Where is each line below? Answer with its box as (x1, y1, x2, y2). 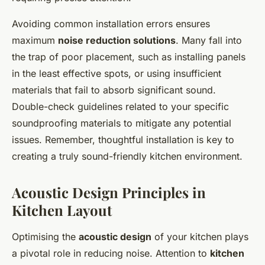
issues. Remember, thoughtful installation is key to (12, 133, 234, 146)
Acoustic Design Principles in (12, 182, 206, 202)
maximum (12, 34, 58, 46)
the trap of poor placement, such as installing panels (12, 50, 245, 63)
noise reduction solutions (58, 34, 176, 46)
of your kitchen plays (151, 230, 248, 243)
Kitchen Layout (12, 200, 112, 219)
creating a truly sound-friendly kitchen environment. (12, 150, 243, 162)
